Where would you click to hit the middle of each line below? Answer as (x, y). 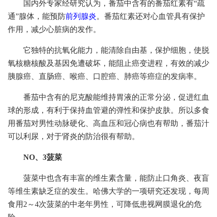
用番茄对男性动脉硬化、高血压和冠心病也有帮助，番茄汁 (108, 123)
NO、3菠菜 (43, 157)
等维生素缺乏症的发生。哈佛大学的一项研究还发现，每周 (108, 191)
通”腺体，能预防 (37, 16)
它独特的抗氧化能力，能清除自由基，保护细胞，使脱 (116, 50)
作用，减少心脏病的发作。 (54, 29)
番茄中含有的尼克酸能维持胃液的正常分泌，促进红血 (116, 97)
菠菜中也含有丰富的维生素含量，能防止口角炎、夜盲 (116, 178)
